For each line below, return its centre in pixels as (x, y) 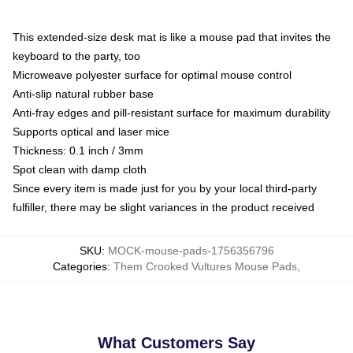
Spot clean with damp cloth (80, 169)
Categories (80, 266)
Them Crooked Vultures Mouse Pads (205, 266)
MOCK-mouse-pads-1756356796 (191, 251)
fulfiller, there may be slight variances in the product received (163, 207)
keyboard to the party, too (76, 56)
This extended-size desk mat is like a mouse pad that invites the (172, 37)
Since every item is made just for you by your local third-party (165, 188)
